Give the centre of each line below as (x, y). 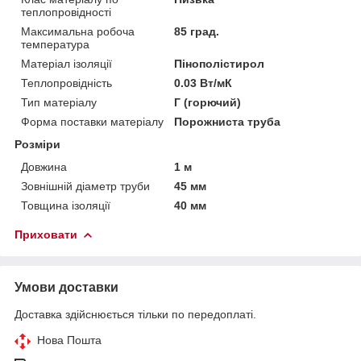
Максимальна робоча (78, 31)
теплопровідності (66, 12)
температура (55, 44)
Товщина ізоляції (66, 205)
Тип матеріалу (59, 102)
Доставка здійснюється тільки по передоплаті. (135, 314)
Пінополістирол (220, 63)
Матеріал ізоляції (66, 63)
